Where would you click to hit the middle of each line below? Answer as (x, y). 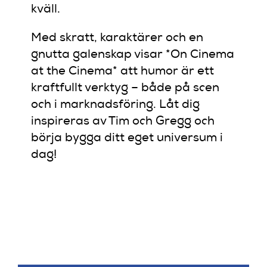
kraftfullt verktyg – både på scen (125, 89)
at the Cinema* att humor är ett (123, 72)
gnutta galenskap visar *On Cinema (133, 55)
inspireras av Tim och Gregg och (123, 122)
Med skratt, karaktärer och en (117, 38)
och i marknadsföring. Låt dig (116, 105)
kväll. (46, 10)
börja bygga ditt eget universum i (127, 139)
